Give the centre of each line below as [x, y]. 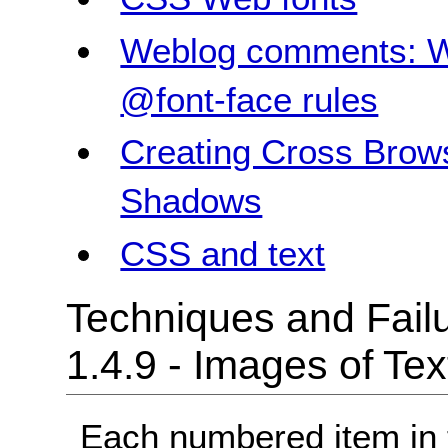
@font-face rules [249, 99]
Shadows [191, 201]
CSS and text [223, 254]
